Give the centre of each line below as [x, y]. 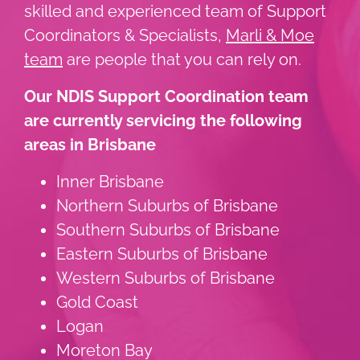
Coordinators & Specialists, [125, 35]
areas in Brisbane [90, 144]
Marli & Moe [270, 35]
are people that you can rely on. [182, 59]
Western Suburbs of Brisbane [166, 278]
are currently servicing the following [163, 120]
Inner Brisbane [110, 181]
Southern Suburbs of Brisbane [168, 229]
